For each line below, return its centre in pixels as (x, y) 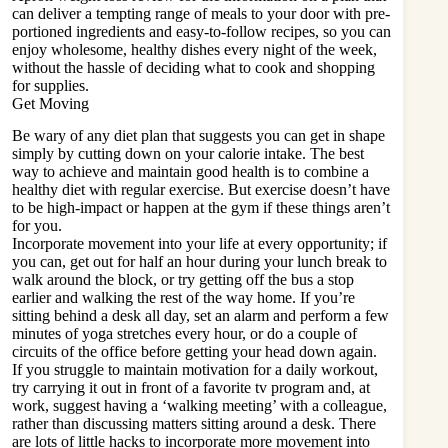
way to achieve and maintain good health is (150, 172)
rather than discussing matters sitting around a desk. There (194, 424)
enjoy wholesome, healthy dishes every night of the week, (194, 49)
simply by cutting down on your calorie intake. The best (188, 154)
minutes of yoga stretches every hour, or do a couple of (184, 334)
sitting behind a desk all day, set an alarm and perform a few (200, 316)
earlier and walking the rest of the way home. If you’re (183, 298)
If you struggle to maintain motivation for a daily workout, (195, 370)
